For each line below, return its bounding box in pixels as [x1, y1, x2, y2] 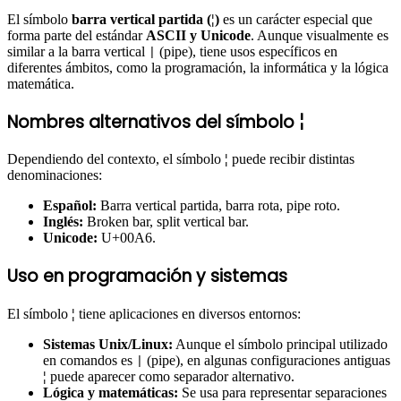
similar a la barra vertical [7, 43, 149, 59]
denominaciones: [7, 167, 102, 183]
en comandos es [43, 352, 136, 368]
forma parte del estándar [7, 27, 146, 43]
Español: [43, 198, 97, 214]
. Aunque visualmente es [251, 27, 388, 43]
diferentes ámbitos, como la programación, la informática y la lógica [7, 59, 388, 75]
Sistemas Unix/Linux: [43, 336, 173, 352]
